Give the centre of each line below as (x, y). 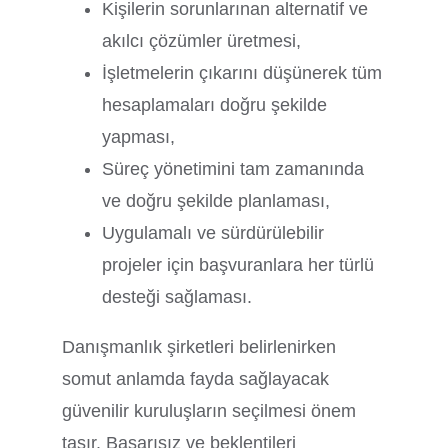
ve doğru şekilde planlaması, (216, 200)
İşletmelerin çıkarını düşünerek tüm (242, 72)
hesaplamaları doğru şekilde (215, 104)
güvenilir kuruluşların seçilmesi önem (209, 410)
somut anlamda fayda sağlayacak (196, 378)
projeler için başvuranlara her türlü (238, 264)
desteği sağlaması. (177, 296)
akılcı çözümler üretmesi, (202, 40)
